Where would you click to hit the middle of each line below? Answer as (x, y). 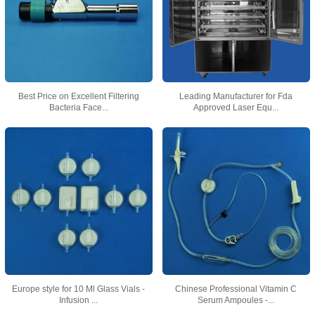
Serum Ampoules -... (236, 301)
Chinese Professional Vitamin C (236, 289)
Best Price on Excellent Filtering (78, 96)
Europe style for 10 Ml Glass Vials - (79, 289)
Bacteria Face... (78, 107)
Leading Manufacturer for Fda (236, 96)
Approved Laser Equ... (236, 107)
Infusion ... (79, 301)
